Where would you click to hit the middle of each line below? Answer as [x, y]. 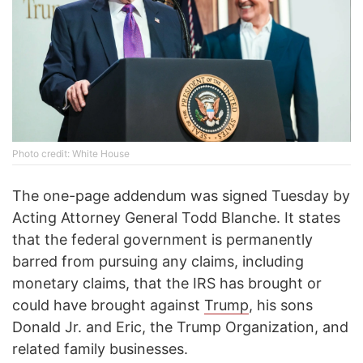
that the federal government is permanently [162, 240]
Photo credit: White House [71, 154]
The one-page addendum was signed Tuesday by [181, 196]
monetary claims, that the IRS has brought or [167, 284]
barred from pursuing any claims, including [158, 262]
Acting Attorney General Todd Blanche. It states [176, 218]
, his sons [281, 305]
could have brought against [108, 305]
